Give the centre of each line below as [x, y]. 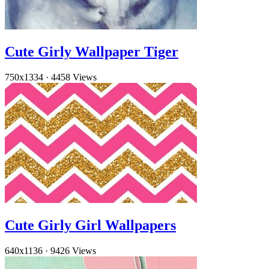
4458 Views [74, 77]
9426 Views [73, 250]
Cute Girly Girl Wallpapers [90, 225]
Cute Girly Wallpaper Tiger [92, 52]
